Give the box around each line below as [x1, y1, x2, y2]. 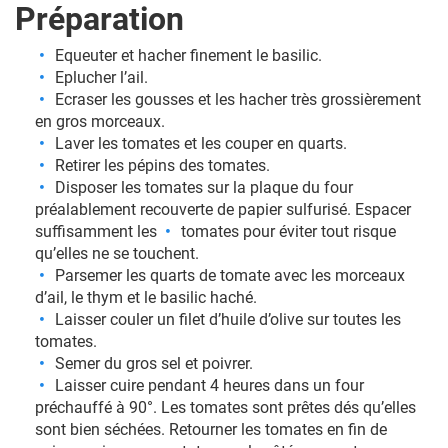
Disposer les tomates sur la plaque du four [55, 178, 353, 198]
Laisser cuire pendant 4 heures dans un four [55, 376, 364, 396]
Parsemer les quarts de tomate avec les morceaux [55, 266, 405, 286]
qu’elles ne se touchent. [35, 244, 199, 264]
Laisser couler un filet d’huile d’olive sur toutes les [55, 310, 401, 330]
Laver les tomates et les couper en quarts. [55, 134, 347, 154]
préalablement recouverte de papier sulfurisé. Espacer [35, 200, 411, 220]
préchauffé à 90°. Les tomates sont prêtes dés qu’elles [35, 398, 416, 418]
